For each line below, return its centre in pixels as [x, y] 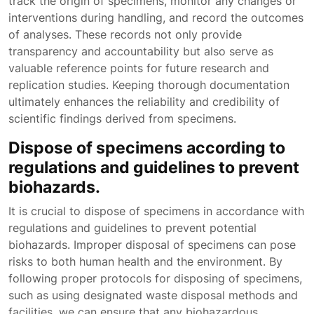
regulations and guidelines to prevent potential [132, 228]
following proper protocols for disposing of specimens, [155, 278]
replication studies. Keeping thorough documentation [149, 85]
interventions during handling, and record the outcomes [156, 18]
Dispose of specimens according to [147, 148]
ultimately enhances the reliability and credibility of [144, 102]
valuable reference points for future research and [139, 68]
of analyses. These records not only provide [125, 34]
